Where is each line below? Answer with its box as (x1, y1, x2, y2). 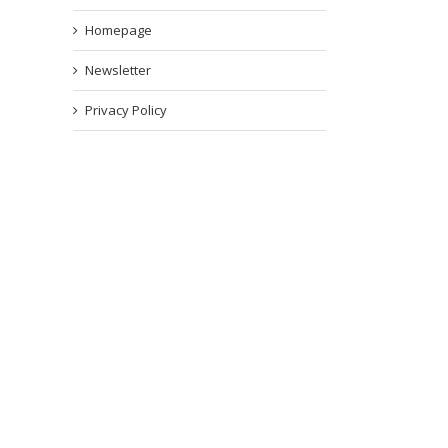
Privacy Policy (85, 101, 167, 120)
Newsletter (85, 61, 151, 80)
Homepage (85, 21, 152, 40)
